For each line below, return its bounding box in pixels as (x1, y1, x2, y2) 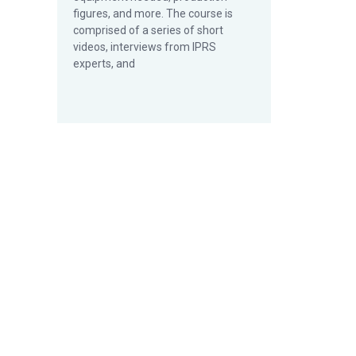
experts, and (73, 57, 135, 70)
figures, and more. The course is (73, 7, 233, 20)
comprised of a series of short (73, 24, 223, 37)
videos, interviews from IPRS (73, 41, 216, 53)
